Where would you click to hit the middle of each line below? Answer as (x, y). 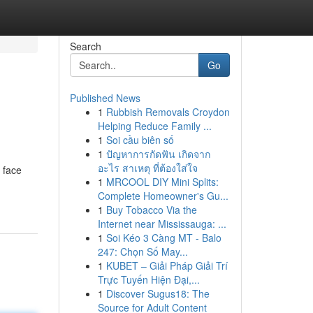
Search (85, 46)
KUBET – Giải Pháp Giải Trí (167, 265)
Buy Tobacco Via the (151, 210)
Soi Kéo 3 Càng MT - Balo (163, 238)
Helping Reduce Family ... (154, 126)
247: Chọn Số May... (143, 252)
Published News (105, 98)
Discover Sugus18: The (158, 293)
